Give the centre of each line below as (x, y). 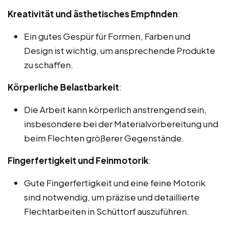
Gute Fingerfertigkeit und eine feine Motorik (115, 182)
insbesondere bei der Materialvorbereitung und (121, 123)
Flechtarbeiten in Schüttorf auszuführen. (107, 211)
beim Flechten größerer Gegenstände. (104, 138)
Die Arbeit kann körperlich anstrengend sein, (115, 109)
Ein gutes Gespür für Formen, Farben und (107, 36)
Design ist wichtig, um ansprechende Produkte (120, 50)
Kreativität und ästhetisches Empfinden (93, 13)
